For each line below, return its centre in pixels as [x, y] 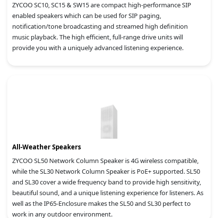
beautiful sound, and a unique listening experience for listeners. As [108, 193]
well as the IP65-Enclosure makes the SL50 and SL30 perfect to [101, 203]
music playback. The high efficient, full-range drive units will [98, 37]
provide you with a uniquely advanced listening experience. [98, 48]
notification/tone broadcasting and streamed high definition [100, 26]
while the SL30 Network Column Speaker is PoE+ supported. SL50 [106, 171]
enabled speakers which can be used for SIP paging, [87, 16]
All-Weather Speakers [46, 147]
